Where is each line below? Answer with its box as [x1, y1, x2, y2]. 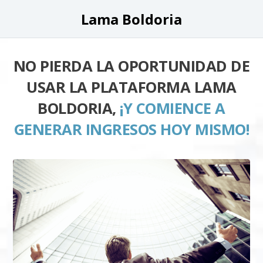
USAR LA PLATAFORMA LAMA [26, 77, 237, 97]
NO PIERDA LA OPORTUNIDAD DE [13, 56, 250, 76]
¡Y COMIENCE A [120, 98, 225, 119]
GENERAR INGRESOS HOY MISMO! [14, 119, 249, 140]
